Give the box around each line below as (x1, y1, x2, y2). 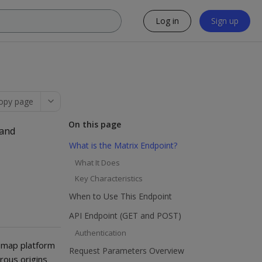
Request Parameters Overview (69, 244, 184, 256)
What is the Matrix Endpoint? (69, 139, 177, 151)
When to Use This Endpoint (69, 190, 172, 202)
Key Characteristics (75, 173, 143, 184)
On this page (68, 118, 122, 130)
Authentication (75, 227, 126, 238)
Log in (156, 15, 179, 26)
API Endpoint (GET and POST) (69, 209, 181, 221)
